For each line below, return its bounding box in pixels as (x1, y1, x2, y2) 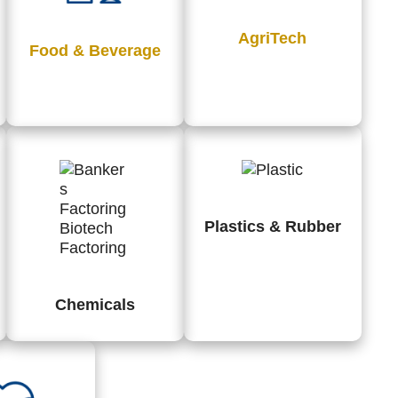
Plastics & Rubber (203, 217, 341, 235)
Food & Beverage (28, 41, 161, 60)
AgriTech (238, 28, 307, 47)
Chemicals (54, 295, 135, 314)
